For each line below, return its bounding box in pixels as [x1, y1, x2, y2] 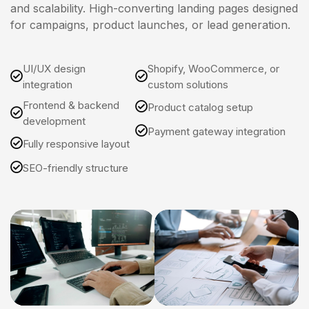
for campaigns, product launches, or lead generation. [10, 18, 290, 32]
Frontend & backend [23, 99, 119, 112]
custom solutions [148, 78, 229, 91]
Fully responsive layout [23, 137, 130, 150]
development [23, 114, 86, 128]
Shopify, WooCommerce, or [148, 62, 280, 75]
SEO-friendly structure [23, 161, 128, 175]
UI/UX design [23, 62, 86, 75]
